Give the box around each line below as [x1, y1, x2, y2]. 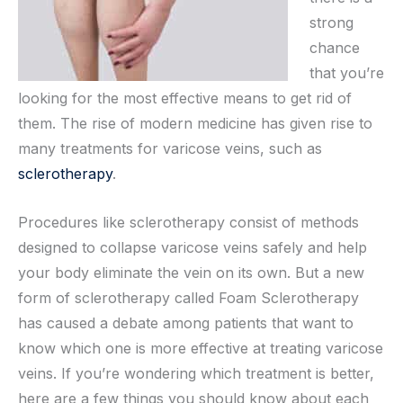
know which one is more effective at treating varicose [18, 338, 383, 357]
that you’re [309, 64, 384, 83]
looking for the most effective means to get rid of [18, 89, 352, 108]
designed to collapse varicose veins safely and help [18, 237, 367, 256]
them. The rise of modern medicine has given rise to [18, 114, 372, 133]
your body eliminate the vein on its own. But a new [18, 263, 364, 282]
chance [309, 39, 360, 58]
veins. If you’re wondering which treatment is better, [18, 363, 374, 382]
